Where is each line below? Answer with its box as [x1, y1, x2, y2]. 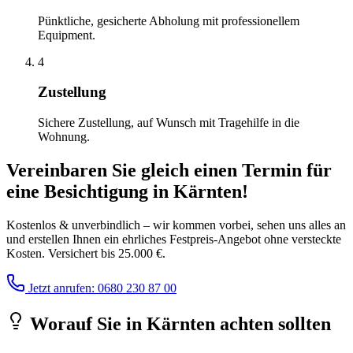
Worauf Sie [25, 313, 126, 334]
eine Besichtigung [6, 180, 153, 202]
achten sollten [215, 313, 331, 334]
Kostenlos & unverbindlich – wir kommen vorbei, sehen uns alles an [6, 217, 346, 232]
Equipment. [38, 28, 95, 42]
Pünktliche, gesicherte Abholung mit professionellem [38, 13, 299, 28]
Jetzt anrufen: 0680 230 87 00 [25, 281, 176, 295]
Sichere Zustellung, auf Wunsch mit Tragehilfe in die [38, 116, 299, 129]
